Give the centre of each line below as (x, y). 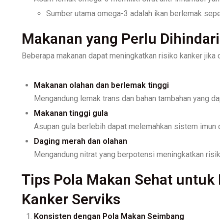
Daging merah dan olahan (81, 141)
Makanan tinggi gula (71, 113)
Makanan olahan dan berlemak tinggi (101, 85)
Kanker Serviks (71, 199)
